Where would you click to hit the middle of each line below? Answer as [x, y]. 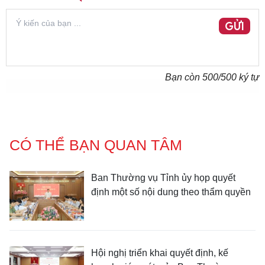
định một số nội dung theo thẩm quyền [171, 192]
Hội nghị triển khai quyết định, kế [160, 253]
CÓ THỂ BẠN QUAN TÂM [96, 145]
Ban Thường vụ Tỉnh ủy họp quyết [163, 178]
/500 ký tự [239, 77]
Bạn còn [184, 77]
